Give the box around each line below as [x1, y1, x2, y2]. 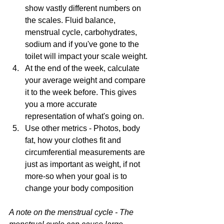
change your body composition [25, 183, 133, 192]
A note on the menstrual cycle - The [9, 207, 135, 216]
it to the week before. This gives [25, 87, 138, 96]
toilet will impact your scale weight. [25, 51, 147, 60]
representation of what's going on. [25, 111, 144, 120]
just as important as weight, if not [25, 159, 142, 168]
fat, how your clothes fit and [25, 135, 123, 144]
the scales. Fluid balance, [25, 15, 117, 24]
